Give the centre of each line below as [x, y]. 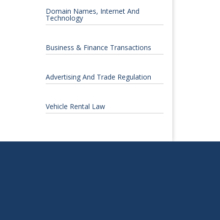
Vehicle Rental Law [75, 107]
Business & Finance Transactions [98, 48]
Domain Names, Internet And [92, 11]
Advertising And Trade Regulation [98, 77]
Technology [64, 18]
